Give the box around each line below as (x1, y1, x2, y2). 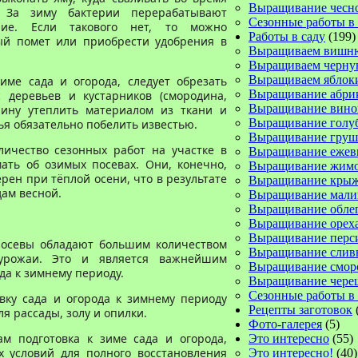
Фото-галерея (249, 317, 322, 331)
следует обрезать (121, 74, 228, 89)
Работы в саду (249, 30, 325, 43)
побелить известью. (86, 117, 197, 132)
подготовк (11, 331, 74, 346)
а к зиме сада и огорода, (74, 331, 228, 346)
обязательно (14, 117, 86, 132)
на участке (152, 142, 215, 157)
